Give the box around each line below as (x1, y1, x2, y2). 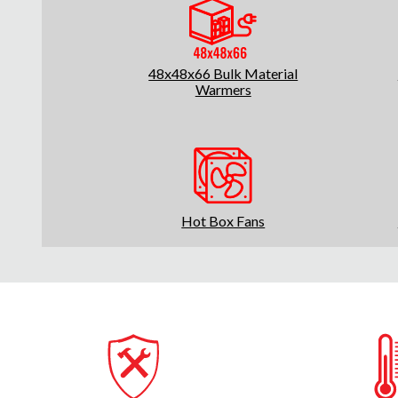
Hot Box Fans (181, 211, 266, 229)
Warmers (195, 80, 251, 98)
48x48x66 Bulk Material (148, 64, 298, 82)
